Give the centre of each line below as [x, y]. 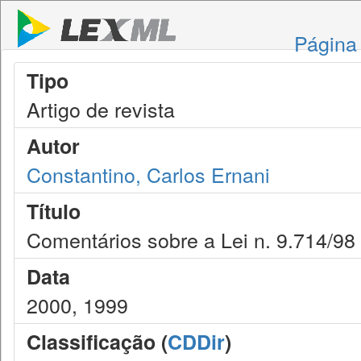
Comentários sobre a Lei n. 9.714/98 [191, 239]
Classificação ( [97, 342]
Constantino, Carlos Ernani [148, 174]
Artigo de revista [101, 109]
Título [54, 211]
